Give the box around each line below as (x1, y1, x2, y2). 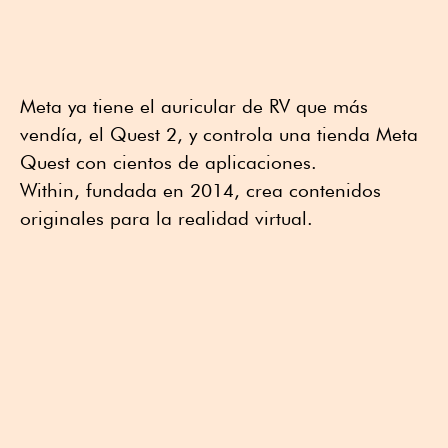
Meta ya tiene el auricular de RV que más (20, 94, 368, 117)
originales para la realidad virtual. (20, 206, 313, 229)
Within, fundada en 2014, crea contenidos (20, 178, 381, 201)
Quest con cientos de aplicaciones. (20, 150, 317, 173)
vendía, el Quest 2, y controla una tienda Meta (20, 122, 418, 145)
